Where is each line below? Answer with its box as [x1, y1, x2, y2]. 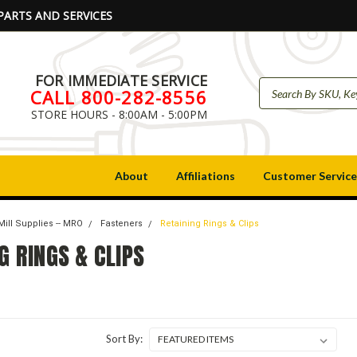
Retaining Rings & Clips [160, 218, 260, 229]
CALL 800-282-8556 [29, 84, 207, 109]
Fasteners [100, 218, 143, 229]
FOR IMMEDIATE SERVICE [34, 70, 207, 90]
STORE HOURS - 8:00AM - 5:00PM [31, 106, 207, 122]
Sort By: [105, 332, 143, 345]
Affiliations [176, 169, 235, 182]
